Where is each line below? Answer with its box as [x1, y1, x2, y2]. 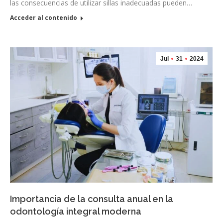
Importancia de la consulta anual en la [10, 193, 173, 204]
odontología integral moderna [10, 206, 141, 217]
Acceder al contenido [10, 13, 77, 22]
